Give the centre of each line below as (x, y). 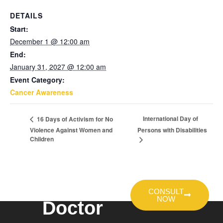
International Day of (171, 119)
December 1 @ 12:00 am (50, 41)
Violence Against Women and (71, 130)
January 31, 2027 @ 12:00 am (58, 67)
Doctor (73, 208)
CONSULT (166, 191)
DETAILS (26, 15)
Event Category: (37, 80)
